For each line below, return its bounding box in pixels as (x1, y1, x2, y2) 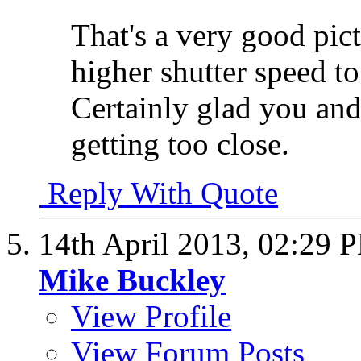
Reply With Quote (39, 175, 278, 210)
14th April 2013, (39, 226, 258, 261)
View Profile (71, 298, 231, 334)
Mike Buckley (39, 262, 226, 297)
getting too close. (71, 126, 289, 161)
